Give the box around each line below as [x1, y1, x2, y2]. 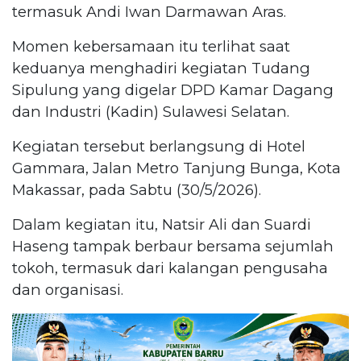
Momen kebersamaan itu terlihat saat [12, 37, 290, 56]
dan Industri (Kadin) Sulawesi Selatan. [12, 102, 289, 122]
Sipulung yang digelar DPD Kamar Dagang [12, 81, 334, 100]
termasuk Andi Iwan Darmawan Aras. [12, 2, 286, 22]
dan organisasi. [12, 280, 123, 300]
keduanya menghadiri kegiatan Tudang [12, 59, 310, 78]
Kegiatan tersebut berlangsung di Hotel [12, 137, 305, 156]
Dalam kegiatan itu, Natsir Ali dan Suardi [12, 215, 311, 234]
